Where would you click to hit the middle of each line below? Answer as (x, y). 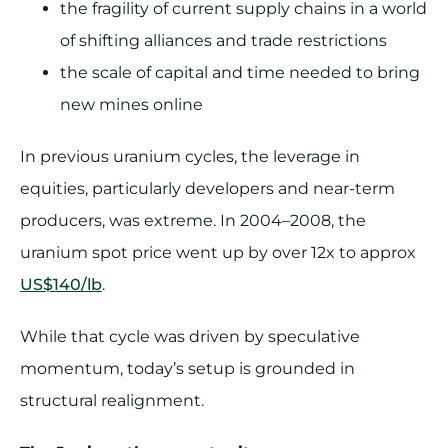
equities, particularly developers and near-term (207, 189)
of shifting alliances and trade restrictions (223, 41)
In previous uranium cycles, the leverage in (190, 157)
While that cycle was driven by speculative (190, 337)
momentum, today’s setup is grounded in (187, 369)
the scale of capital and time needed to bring (240, 73)
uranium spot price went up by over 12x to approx (218, 253)
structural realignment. (112, 401)
